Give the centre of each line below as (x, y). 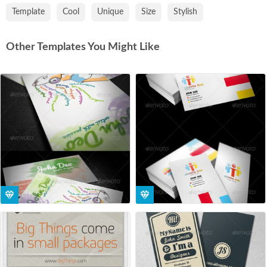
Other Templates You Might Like (83, 47)
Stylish (185, 12)
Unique (110, 12)
